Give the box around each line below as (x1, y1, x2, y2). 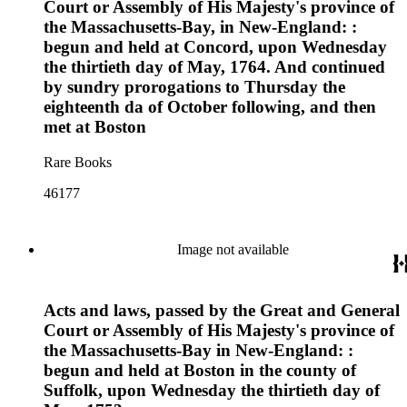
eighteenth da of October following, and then (44, 97, 376, 117)
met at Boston (44, 117, 146, 137)
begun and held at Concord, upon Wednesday (44, 37, 387, 57)
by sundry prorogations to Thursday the (44, 77, 345, 97)
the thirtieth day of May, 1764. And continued (44, 57, 385, 77)
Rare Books (44, 154, 112, 170)
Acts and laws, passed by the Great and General (44, 300, 400, 320)
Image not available (176, 242, 289, 257)
